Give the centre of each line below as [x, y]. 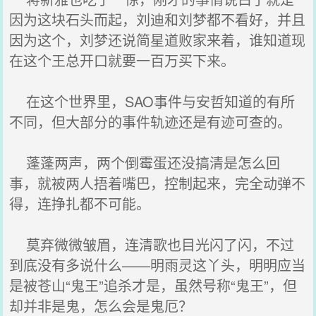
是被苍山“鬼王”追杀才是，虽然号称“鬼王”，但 [153, 285]
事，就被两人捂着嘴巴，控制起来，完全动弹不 [158, 183]
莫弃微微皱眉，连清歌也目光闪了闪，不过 [152, 244]
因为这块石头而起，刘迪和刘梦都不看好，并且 [158, 19]
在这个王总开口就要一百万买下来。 [122, 60]
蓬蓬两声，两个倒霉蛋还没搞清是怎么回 [145, 163]
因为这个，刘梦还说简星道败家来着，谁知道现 [158, 40]
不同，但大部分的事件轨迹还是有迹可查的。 [151, 122]
